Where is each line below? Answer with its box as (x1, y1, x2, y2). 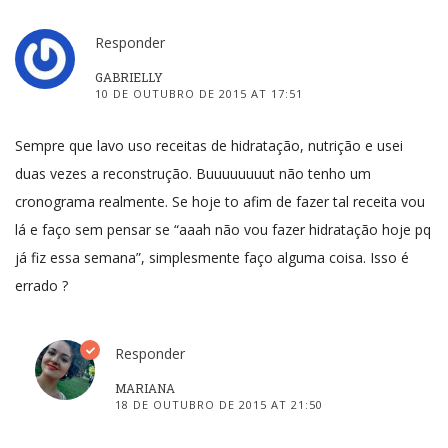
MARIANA (115, 379, 175, 396)
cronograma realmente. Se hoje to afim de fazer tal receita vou (15, 191, 425, 211)
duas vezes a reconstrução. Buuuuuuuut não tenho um (15, 163, 371, 183)
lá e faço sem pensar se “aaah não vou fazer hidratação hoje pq (15, 219, 431, 239)
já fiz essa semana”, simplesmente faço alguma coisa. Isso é (15, 247, 409, 267)
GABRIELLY (95, 68, 163, 85)
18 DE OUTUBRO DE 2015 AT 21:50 (115, 396, 323, 412)
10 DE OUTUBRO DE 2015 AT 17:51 (95, 85, 303, 101)
